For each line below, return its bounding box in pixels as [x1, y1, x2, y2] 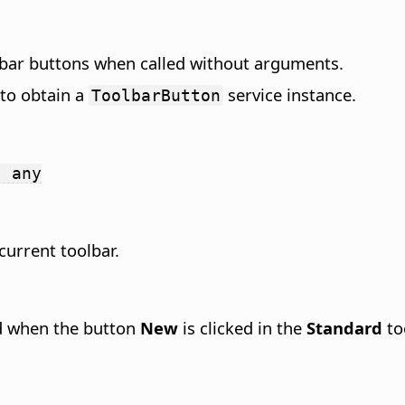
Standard [306, 316, 382, 340]
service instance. [223, 83, 356, 107]
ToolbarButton [91, 86, 221, 106]
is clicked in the [178, 316, 306, 340]
